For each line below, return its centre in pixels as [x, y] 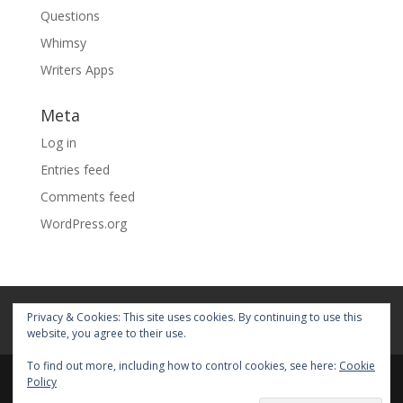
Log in [58, 142]
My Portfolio [191, 330]
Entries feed [75, 169]
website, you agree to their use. [107, 333]
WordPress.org [83, 223]
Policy [42, 382]
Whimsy [63, 42]
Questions [70, 15]
